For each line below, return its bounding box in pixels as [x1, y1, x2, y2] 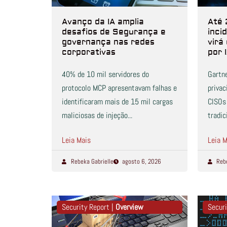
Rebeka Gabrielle [70, 157, 113, 166]
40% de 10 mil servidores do [62, 69, 149, 80]
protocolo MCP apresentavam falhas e [62, 83, 177, 94]
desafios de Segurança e [62, 27, 166, 37]
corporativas [62, 47, 116, 58]
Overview [116, 202, 143, 213]
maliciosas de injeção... [62, 110, 132, 121]
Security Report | [62, 202, 116, 213]
